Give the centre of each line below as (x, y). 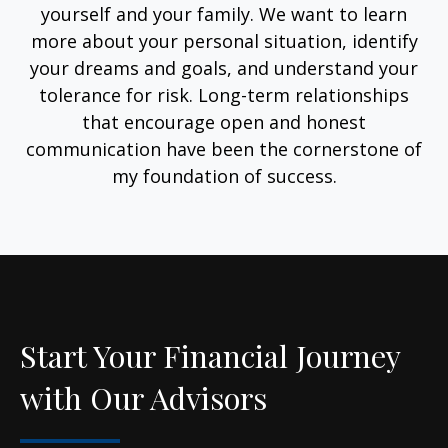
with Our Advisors (143, 397)
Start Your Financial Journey (210, 355)
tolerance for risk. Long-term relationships (224, 94)
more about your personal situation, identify (224, 40)
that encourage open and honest (224, 121)
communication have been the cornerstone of (224, 148)
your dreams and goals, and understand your (224, 67)
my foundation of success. (224, 175)
